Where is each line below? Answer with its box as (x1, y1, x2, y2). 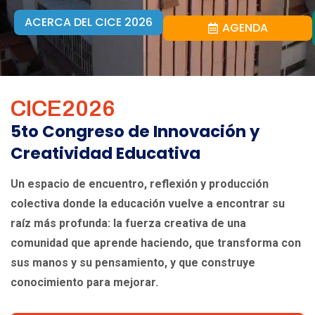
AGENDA (222, 20, 268, 37)
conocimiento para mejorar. (11, 276, 158, 290)
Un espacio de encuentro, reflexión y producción (11, 177, 269, 191)
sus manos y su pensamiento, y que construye (11, 256, 255, 270)
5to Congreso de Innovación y (11, 120, 260, 143)
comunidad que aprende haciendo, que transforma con (11, 236, 301, 250)
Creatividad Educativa (11, 142, 200, 165)
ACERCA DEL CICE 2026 (25, 14, 153, 31)
